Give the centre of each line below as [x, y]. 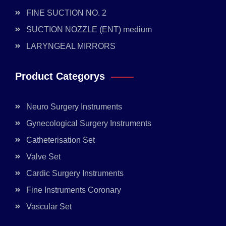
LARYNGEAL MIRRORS [71, 46]
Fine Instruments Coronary [74, 190]
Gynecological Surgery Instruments [89, 124]
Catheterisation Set [61, 140]
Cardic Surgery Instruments [75, 174]
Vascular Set [49, 207]
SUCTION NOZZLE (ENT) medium [89, 30]
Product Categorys [60, 76]
